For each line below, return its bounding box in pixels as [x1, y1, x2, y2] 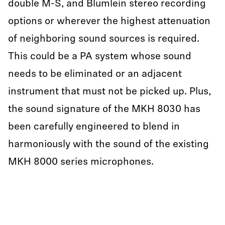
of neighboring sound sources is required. [8, 34, 199, 44]
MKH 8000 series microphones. [8, 157, 154, 167]
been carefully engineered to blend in [8, 122, 180, 132]
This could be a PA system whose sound [8, 52, 191, 62]
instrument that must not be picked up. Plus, [8, 87, 211, 97]
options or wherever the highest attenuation [8, 17, 210, 27]
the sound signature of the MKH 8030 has [8, 104, 200, 115]
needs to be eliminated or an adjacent [8, 69, 182, 79]
